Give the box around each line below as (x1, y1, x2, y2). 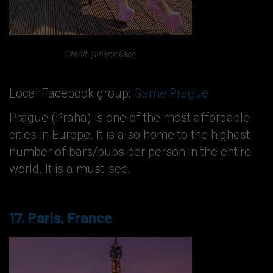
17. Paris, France (9, 208, 112, 227)
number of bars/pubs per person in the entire (9, 144, 251, 160)
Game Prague (133, 86, 208, 101)
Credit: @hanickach (65, 49, 136, 59)
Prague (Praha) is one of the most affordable (9, 110, 250, 126)
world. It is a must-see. (9, 161, 131, 177)
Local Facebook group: (9, 86, 133, 101)
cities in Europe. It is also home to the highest (9, 127, 250, 143)
